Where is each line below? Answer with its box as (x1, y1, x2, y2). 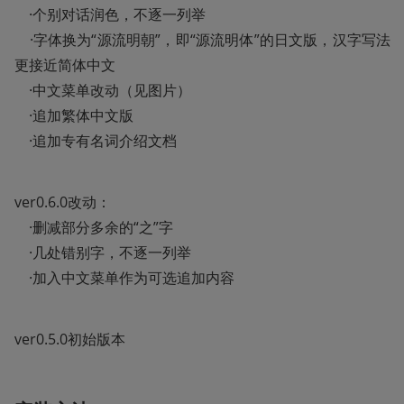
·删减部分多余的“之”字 (14, 216, 173, 237)
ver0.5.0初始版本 (14, 328, 125, 349)
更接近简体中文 (14, 54, 115, 75)
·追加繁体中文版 (14, 105, 133, 125)
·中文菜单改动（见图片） (14, 79, 195, 100)
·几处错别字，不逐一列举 (14, 242, 191, 262)
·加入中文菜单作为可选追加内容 (14, 267, 234, 288)
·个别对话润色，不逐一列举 (14, 4, 206, 24)
